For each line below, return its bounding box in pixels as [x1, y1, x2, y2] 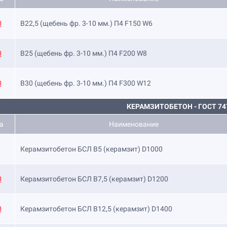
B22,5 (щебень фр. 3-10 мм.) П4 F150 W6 [20, 19, 153, 27]
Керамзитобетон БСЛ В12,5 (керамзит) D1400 [20, 205, 172, 213]
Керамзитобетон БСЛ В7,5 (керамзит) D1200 [20, 175, 168, 183]
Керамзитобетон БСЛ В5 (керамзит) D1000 [20, 145, 163, 153]
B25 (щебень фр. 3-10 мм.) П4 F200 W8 [20, 49, 147, 57]
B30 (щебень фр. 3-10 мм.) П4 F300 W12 [20, 79, 151, 87]
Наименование [109, 120, 159, 128]
